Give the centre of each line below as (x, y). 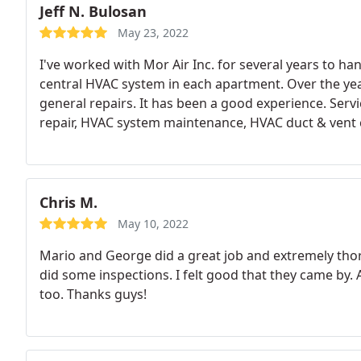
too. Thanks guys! (93, 294)
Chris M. (68, 202)
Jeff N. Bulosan (93, 11)
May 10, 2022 (153, 224)
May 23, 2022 (153, 33)
